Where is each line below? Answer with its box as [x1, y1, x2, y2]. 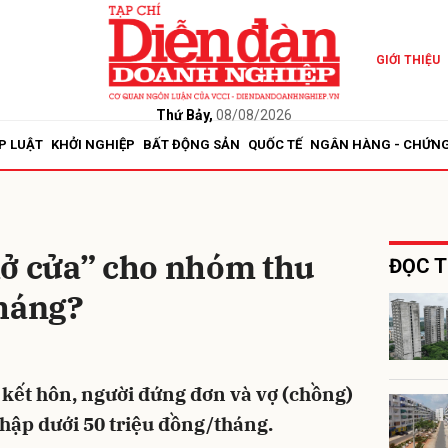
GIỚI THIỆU [375, 53, 440, 67]
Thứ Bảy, [155, 106, 213, 123]
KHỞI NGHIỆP [51, 137, 135, 152]
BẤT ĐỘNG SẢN [143, 137, 240, 152]
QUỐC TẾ [248, 137, 302, 152]
